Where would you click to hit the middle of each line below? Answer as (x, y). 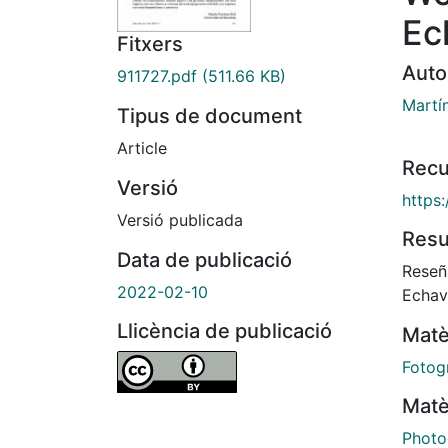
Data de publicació (204, 260)
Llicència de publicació (224, 331)
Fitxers (150, 44)
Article (142, 148)
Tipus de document (209, 116)
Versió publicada (180, 220)
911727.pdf (157, 76)
